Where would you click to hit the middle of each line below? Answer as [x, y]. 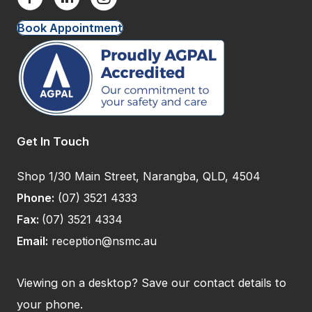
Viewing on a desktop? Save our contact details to [151, 282]
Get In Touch [53, 141]
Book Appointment [70, 28]
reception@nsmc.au [104, 241]
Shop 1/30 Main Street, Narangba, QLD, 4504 [139, 176]
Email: [32, 241]
